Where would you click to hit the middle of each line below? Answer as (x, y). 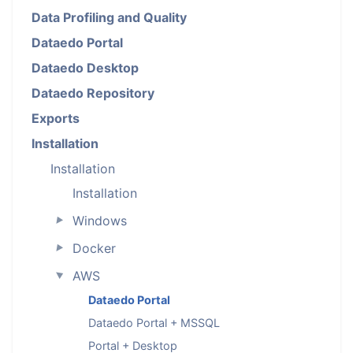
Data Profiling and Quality (109, 18)
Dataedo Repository (93, 93)
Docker (94, 248)
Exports (56, 119)
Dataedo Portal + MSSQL (154, 323)
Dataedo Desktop (85, 68)
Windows (99, 220)
